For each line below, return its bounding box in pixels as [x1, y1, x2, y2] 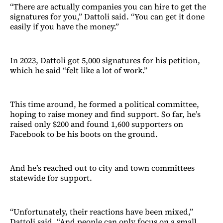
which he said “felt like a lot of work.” [10, 64, 147, 76]
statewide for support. [10, 172, 92, 183]
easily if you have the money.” [10, 20, 119, 32]
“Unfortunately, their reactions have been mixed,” [10, 206, 193, 217]
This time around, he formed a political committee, [10, 98, 199, 110]
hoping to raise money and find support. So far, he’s [10, 108, 201, 119]
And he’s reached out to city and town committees [10, 162, 195, 173]
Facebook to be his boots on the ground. [10, 128, 158, 139]
